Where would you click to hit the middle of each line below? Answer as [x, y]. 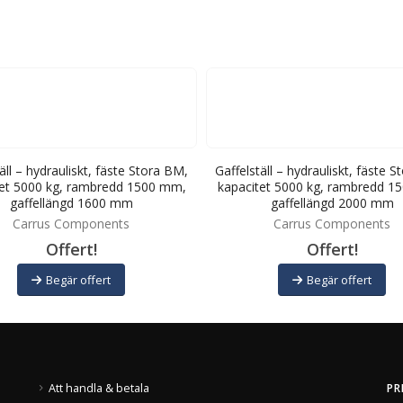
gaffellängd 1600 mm [71, 203]
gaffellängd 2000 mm [332, 203]
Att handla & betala [99, 388]
